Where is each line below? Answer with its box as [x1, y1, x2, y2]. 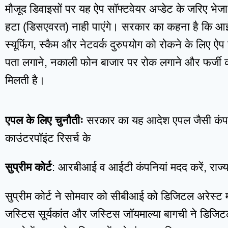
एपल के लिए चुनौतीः [5, 114, 83, 127]
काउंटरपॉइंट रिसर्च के [5, 132, 91, 145]
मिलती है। [5, 74, 45, 87]
